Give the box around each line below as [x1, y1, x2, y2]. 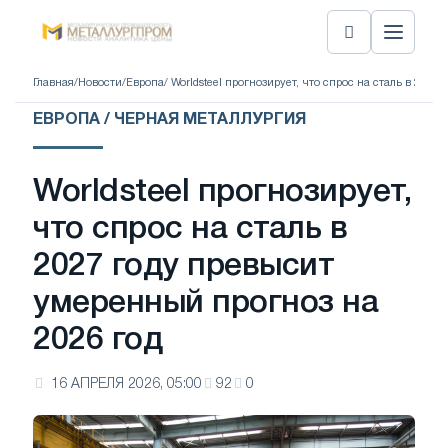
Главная [33, 77, 74, 88]
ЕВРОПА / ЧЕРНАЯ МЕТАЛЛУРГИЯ [33, 113, 306, 127]
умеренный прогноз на [33, 289, 379, 318]
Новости [78, 77, 122, 88]
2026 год [33, 326, 163, 355]
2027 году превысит [33, 252, 335, 281]
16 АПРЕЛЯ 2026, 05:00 [51, 378, 202, 391]
